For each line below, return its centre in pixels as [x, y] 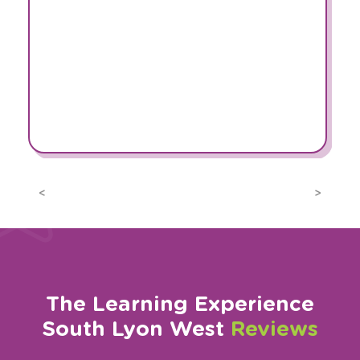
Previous [65, 198]
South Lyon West [136, 328]
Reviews [274, 328]
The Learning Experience [180, 303]
